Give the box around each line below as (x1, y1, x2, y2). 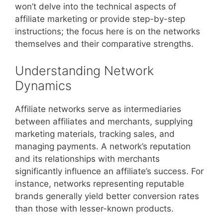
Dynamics (15, 78, 72, 93)
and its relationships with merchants (15, 153, 160, 164)
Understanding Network (15, 63, 154, 78)
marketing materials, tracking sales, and (15, 128, 175, 139)
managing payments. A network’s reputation (15, 141, 191, 151)
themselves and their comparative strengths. (15, 39, 194, 49)
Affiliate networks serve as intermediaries (15, 104, 181, 114)
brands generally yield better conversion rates (15, 191, 199, 201)
